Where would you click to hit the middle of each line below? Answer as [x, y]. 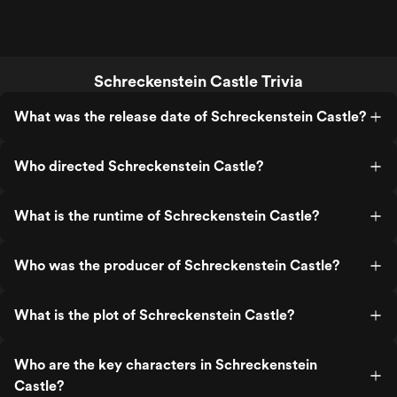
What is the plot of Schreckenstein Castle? [154, 315]
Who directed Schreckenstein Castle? [139, 166]
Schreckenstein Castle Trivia [198, 81]
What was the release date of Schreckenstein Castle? [190, 117]
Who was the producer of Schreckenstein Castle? [177, 265]
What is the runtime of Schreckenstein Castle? [167, 216]
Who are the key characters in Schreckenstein [166, 365]
